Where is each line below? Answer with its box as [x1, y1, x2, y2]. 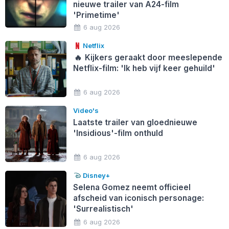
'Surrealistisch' [73, 203, 133, 214]
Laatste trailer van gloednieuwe [73, 117, 197, 127]
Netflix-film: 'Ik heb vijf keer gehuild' [73, 63, 215, 73]
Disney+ [81, 171, 110, 179]
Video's [73, 106, 99, 114]
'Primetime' [73, 10, 120, 20]
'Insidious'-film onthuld [73, 128, 163, 138]
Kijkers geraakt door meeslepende [83, 52, 223, 62]
